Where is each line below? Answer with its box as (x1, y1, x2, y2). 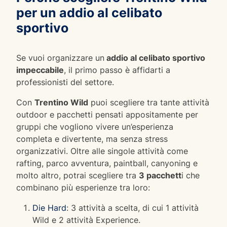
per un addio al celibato (16, 5, 162, 20)
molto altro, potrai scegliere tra (16, 170, 139, 180)
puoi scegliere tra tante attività (88, 97, 209, 107)
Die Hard (32, 202, 66, 213)
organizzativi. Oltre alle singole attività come (16, 145, 188, 156)
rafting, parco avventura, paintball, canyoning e (16, 158, 198, 168)
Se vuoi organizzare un (16, 52, 104, 63)
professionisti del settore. (16, 77, 114, 87)
